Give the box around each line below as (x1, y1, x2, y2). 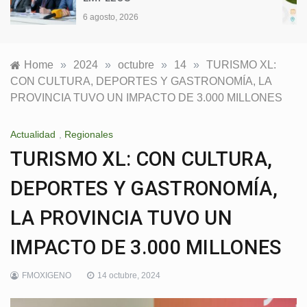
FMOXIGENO (22, 271, 71, 281)
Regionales (64, 129, 113, 140)
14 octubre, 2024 (97, 271, 160, 281)
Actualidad (10, 129, 56, 140)
